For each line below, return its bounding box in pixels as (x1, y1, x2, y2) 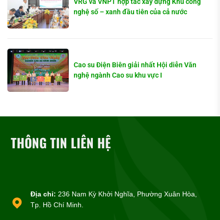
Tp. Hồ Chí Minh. (30, 201, 84, 209)
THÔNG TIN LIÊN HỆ (11, 133, 111, 153)
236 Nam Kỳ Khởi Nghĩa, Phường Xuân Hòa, (56, 190, 197, 198)
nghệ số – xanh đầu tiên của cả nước (74, 8, 188, 16)
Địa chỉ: (30, 190, 56, 198)
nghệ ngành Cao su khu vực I (74, 71, 163, 80)
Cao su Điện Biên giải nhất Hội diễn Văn (74, 61, 197, 69)
